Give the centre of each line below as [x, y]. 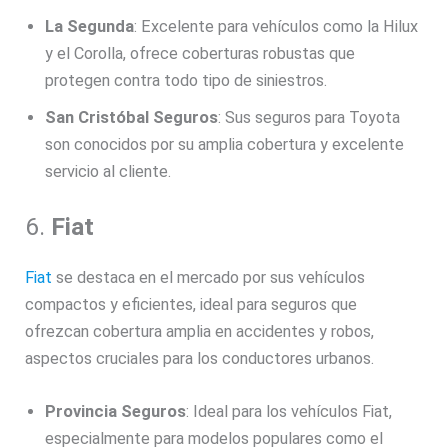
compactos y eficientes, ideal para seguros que [191, 304]
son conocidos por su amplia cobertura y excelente [225, 145]
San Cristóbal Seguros [132, 118]
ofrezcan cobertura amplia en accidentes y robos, [200, 331]
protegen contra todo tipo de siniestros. [186, 81]
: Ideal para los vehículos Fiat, [289, 412]
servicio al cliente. [108, 172]
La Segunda [90, 27]
